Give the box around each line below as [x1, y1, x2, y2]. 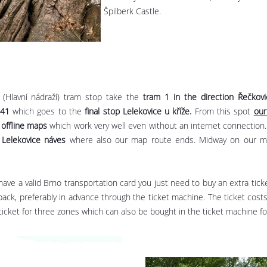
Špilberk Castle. [104, 5, 163, 17]
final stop [81, 105, 120, 117]
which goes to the [9, 105, 82, 117]
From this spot [194, 105, 254, 117]
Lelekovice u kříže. [122, 105, 195, 117]
